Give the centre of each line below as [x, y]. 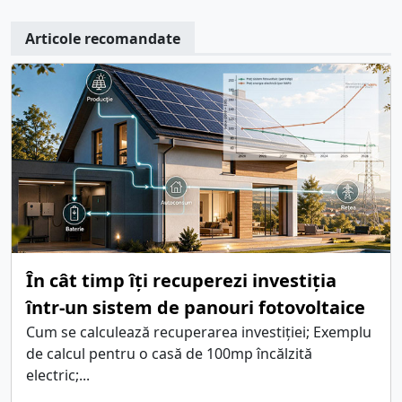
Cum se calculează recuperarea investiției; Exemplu [199, 332]
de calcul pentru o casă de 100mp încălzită [169, 354]
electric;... [58, 376]
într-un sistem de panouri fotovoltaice [196, 308]
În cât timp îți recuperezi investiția [181, 281]
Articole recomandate [103, 39]
